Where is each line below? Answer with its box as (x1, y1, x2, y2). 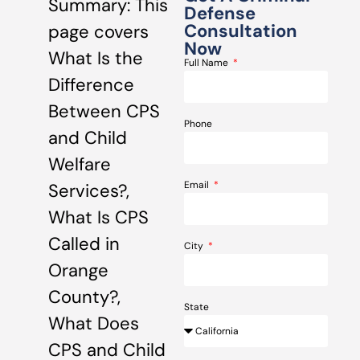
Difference (48, 73, 134, 96)
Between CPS (48, 100, 160, 123)
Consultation (184, 19, 298, 43)
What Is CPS (48, 206, 149, 229)
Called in (48, 232, 120, 256)
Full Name (184, 56, 231, 69)
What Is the (48, 47, 143, 70)
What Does (48, 312, 139, 335)
